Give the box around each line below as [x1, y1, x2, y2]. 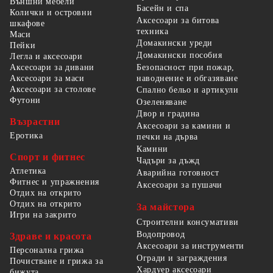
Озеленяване [136, 97, 187, 107]
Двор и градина [136, 109, 200, 119]
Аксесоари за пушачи [136, 180, 222, 190]
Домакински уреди [136, 38, 213, 48]
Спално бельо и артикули [136, 85, 239, 95]
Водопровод [136, 229, 185, 239]
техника [136, 26, 169, 36]
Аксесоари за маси [10, 73, 85, 83]
